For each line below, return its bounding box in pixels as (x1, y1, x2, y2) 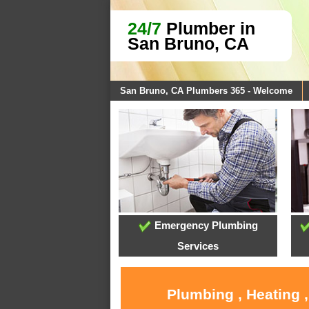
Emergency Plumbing (151, 219, 258, 232)
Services (177, 240, 219, 252)
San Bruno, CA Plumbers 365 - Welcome (120, 86, 292, 96)
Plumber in (161, 19, 255, 38)
